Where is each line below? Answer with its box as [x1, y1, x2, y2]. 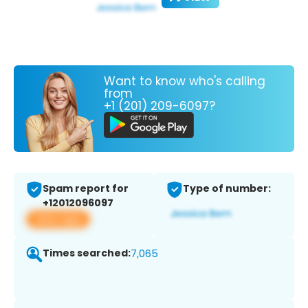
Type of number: [183, 181, 271, 196]
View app [34, 212, 82, 227]
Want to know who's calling [104, 72, 265, 89]
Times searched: [43, 246, 131, 261]
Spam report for [43, 181, 129, 196]
